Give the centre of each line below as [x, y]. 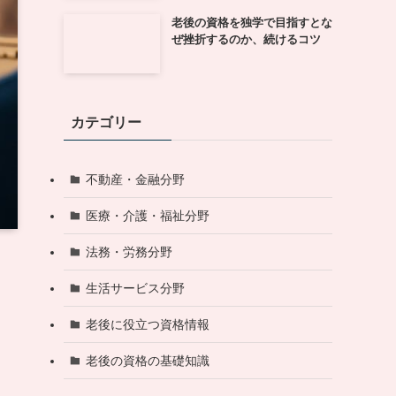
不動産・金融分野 [135, 179]
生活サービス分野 [135, 288]
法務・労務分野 [129, 251]
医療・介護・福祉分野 [147, 215]
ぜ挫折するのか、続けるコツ [246, 39]
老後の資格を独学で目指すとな [251, 22]
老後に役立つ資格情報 [147, 324]
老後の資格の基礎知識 [147, 360]
